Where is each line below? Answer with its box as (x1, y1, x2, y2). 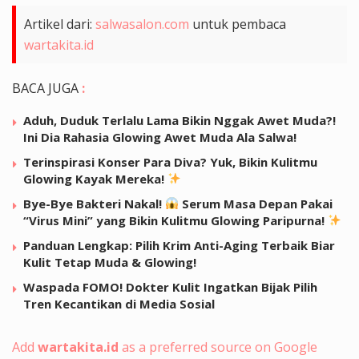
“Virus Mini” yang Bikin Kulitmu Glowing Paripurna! (23, 212, 328, 228)
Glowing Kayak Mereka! (23, 170, 167, 187)
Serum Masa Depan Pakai (179, 195, 333, 212)
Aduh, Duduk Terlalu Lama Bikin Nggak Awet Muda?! (23, 111, 336, 128)
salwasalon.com (95, 14, 189, 33)
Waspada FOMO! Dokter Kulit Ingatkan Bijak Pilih (23, 278, 317, 295)
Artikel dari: (24, 14, 95, 33)
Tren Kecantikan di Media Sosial (23, 295, 215, 312)
